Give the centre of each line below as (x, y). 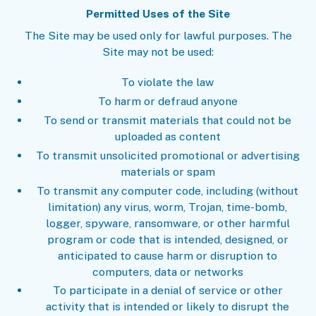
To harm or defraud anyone (168, 101)
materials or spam (168, 171)
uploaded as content (168, 136)
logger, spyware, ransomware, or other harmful (168, 223)
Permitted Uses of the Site (158, 14)
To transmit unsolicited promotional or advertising (168, 155)
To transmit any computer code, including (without (168, 190)
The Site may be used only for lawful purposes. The (158, 36)
